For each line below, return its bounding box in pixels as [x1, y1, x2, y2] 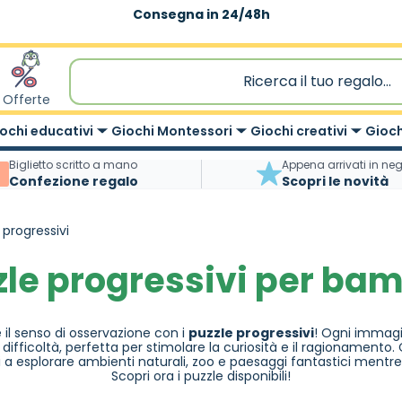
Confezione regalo [8, 172, 138, 190]
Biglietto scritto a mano [8, 157, 137, 172]
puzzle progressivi [188, 324, 314, 342]
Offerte [2, 91, 50, 109]
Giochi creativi [250, 122, 347, 140]
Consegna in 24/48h [132, 5, 270, 23]
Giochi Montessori [111, 122, 232, 140]
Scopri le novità [282, 172, 389, 190]
